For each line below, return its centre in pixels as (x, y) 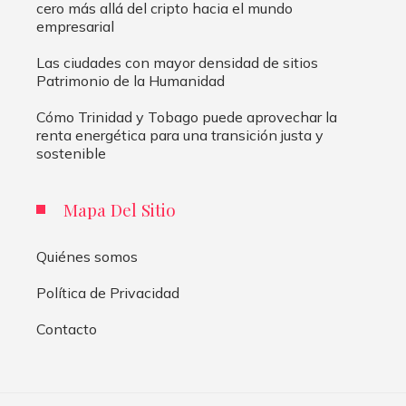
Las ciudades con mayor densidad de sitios (177, 63)
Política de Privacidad (108, 293)
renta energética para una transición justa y (180, 135)
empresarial (75, 27)
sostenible (71, 154)
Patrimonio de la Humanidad (130, 81)
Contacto (67, 329)
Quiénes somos (87, 257)
